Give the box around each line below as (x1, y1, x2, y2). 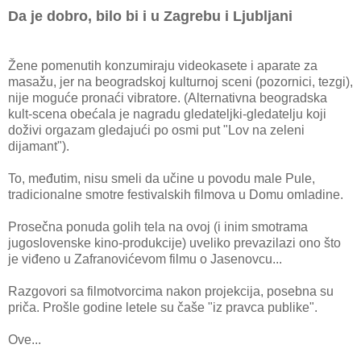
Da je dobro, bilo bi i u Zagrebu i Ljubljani (8, 8, 293, 24)
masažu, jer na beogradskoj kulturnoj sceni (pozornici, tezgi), (8, 75, 353, 89)
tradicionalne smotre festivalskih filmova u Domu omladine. (8, 188, 343, 201)
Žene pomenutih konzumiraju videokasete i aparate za (8, 59, 317, 73)
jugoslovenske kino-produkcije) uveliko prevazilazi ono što (8, 236, 341, 250)
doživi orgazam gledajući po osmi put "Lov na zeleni (8, 123, 305, 137)
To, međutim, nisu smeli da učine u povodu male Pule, (8, 172, 315, 185)
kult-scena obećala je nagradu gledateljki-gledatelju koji (8, 107, 326, 121)
